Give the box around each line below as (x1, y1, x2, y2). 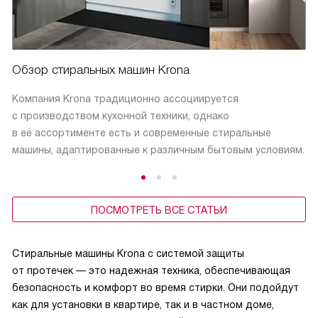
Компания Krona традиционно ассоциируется (12, 93, 238, 105)
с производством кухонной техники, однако (12, 110, 229, 122)
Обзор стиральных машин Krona (12, 63, 190, 77)
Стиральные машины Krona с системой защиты (12, 248, 244, 260)
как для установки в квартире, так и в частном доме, (12, 299, 274, 311)
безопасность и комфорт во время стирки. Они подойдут (12, 282, 299, 294)
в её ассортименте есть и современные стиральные (12, 127, 271, 139)
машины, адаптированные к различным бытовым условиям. (12, 144, 305, 156)
